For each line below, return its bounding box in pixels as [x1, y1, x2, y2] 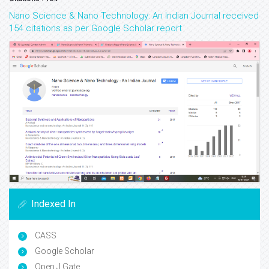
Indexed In [31, 198, 76, 210]
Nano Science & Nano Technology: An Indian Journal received [9, 10, 259, 21]
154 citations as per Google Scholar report [9, 23, 182, 34]
